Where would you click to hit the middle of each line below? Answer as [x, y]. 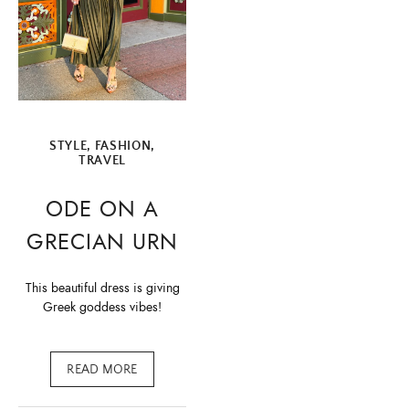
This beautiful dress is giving [102, 288]
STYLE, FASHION [100, 146]
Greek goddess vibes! [102, 308]
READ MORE [102, 369]
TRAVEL [102, 160]
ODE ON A [102, 210]
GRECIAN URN [102, 242]
